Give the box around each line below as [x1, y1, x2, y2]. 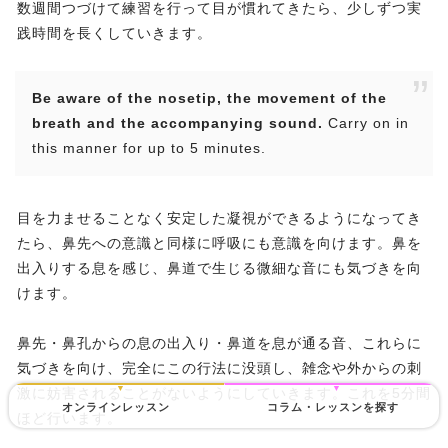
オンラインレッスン [62, 401, 171, 413]
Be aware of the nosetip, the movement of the [32, 90, 387, 107]
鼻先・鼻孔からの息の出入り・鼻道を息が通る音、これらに [17, 335, 422, 352]
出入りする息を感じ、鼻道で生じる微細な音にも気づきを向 [17, 260, 422, 277]
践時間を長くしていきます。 [17, 25, 212, 42]
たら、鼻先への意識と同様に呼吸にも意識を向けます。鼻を [17, 235, 422, 252]
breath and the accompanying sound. [32, 115, 323, 132]
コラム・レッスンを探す [267, 401, 400, 413]
